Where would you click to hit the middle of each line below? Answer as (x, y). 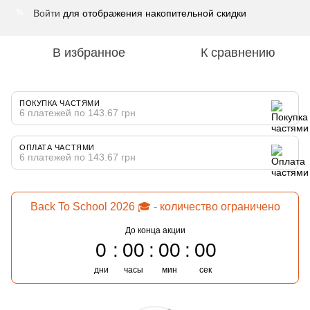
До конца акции (155, 230)
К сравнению (238, 52)
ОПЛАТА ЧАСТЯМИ (57, 147)
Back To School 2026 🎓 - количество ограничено (155, 206)
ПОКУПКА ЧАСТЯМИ (60, 103)
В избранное (89, 52)
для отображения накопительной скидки (153, 13)
